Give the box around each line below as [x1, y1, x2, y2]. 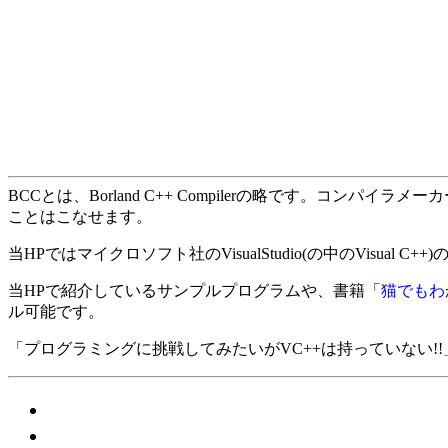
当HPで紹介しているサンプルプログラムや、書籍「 [8, 282, 381, 299]
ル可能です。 [8, 303, 104, 320]
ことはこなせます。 [8, 208, 152, 225]
